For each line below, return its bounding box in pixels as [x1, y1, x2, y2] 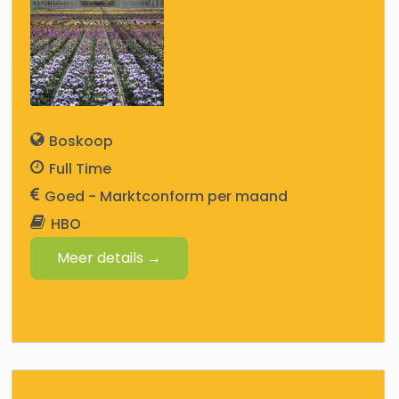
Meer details [57, 248, 148, 268]
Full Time [49, 159, 112, 179]
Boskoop [49, 131, 114, 151]
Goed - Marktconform [45, 186, 205, 207]
